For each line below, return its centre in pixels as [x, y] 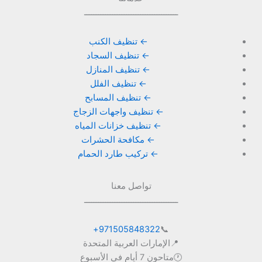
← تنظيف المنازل [118, 69]
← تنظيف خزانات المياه [118, 125]
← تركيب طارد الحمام [118, 154]
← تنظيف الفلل [118, 83]
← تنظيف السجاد [118, 55]
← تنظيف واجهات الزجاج [118, 111]
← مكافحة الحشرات [118, 139]
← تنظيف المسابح [118, 97]
